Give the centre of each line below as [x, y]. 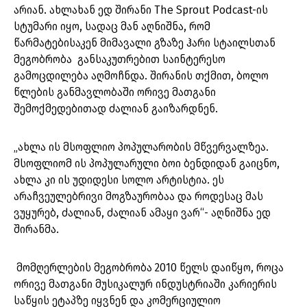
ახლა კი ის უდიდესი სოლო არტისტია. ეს [119, 180]
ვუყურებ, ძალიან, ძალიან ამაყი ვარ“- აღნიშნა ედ [142, 213]
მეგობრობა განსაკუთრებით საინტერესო [120, 60]
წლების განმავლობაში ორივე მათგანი [115, 93]
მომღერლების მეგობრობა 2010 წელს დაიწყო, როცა [149, 268]
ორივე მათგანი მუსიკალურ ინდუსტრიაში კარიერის [145, 284]
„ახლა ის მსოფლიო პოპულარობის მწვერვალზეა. [141, 147]
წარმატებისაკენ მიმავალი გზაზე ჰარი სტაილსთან [145, 43]
